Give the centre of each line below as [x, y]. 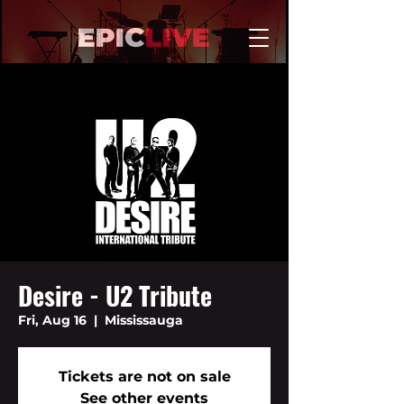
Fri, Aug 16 [52, 320]
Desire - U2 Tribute [115, 295]
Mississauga [144, 320]
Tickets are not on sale [144, 376]
